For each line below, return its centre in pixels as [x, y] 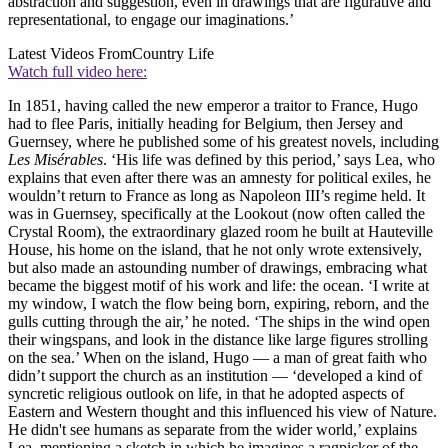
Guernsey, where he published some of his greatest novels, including [223, 141]
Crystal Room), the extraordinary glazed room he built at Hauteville [220, 231]
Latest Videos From [70, 53]
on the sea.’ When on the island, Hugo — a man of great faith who [217, 357]
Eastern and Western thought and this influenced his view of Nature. [222, 411]
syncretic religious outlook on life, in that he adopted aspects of [206, 393]
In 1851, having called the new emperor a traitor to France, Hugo [213, 105]
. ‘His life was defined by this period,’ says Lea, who [269, 159]
